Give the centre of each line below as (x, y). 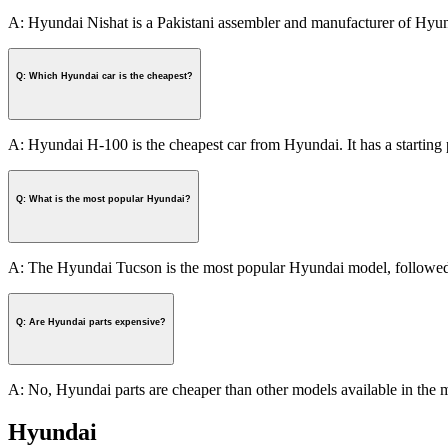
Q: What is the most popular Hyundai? (103, 199)
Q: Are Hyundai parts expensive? (91, 321)
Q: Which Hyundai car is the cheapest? (104, 76)
